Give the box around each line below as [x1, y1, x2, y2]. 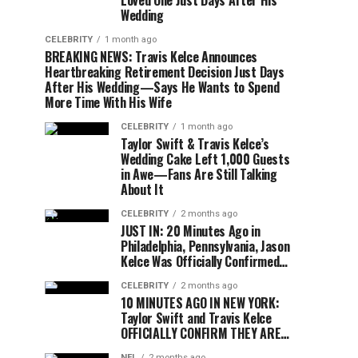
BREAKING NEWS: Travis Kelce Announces [45, 47, 258, 66]
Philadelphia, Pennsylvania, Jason [121, 237, 290, 256]
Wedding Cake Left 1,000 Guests [121, 149, 290, 169]
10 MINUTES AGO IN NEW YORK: [121, 293, 280, 312]
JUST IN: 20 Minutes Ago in [121, 221, 261, 241]
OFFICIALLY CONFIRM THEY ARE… [121, 324, 290, 343]
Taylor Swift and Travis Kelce [121, 308, 272, 328]
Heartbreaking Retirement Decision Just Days [45, 62, 284, 82]
